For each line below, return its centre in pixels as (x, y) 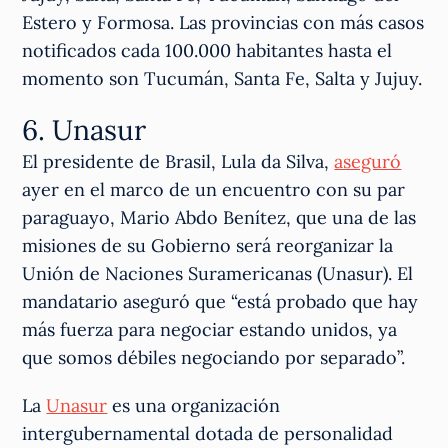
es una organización (194, 406)
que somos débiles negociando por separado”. (214, 358)
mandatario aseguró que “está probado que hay (220, 302)
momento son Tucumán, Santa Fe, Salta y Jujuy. (222, 79)
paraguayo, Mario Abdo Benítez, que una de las (219, 218)
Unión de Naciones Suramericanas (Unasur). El (218, 274)
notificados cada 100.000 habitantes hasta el (207, 51)
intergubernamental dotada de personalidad (208, 434)
